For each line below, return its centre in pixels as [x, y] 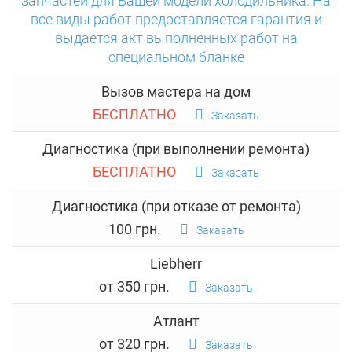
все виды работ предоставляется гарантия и [176, 19]
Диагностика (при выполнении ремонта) [176, 149]
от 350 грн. [134, 286]
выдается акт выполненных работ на [176, 38]
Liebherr [176, 264]
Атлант [176, 321]
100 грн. [134, 229]
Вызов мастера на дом [176, 92]
